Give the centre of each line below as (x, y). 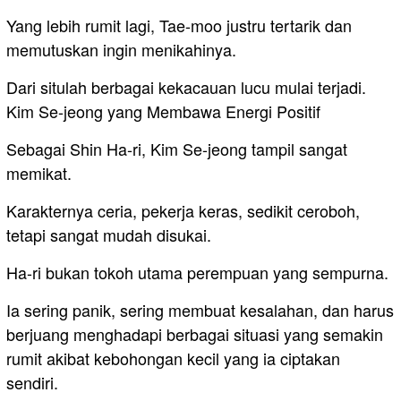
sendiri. (32, 383)
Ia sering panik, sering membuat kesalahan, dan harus (200, 310)
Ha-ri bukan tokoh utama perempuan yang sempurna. (197, 273)
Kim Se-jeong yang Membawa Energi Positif (163, 111)
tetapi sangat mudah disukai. (109, 235)
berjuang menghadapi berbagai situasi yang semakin (195, 334)
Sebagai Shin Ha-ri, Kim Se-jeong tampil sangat (177, 149)
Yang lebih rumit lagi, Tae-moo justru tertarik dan (179, 26)
